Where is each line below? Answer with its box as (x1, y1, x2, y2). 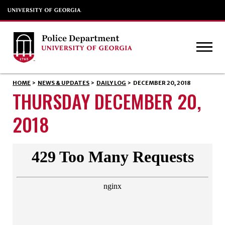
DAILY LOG (96, 79, 127, 87)
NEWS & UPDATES (38, 79, 90, 87)
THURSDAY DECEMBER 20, (12, 86, 201, 115)
